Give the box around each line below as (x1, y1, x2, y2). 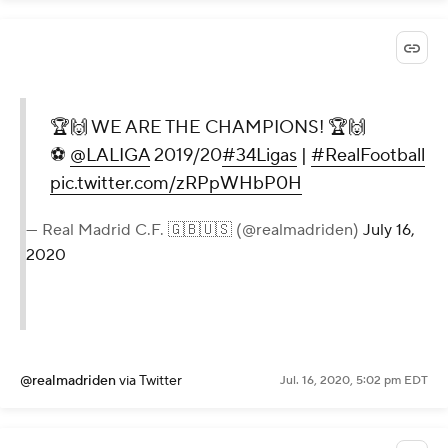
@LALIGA (70, 143, 150, 167)
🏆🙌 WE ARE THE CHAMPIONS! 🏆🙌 (50, 115, 366, 139)
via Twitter (119, 371, 182, 390)
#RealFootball (311, 143, 425, 167)
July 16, (363, 219, 415, 240)
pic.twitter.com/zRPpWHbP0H (50, 171, 302, 195)
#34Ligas (222, 143, 297, 167)
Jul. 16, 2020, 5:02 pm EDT (280, 372, 428, 388)
